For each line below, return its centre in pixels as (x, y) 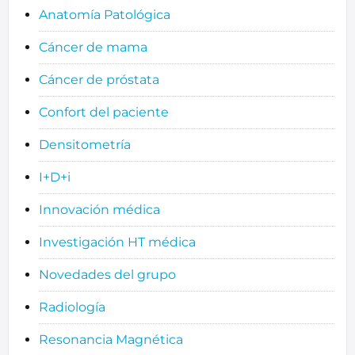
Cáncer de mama (93, 48)
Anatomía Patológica (104, 15)
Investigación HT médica (117, 242)
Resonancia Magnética (111, 340)
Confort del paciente (103, 113)
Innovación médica (99, 210)
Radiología (72, 307)
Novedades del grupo (107, 275)
